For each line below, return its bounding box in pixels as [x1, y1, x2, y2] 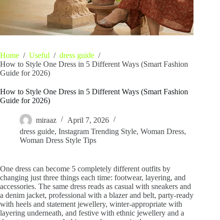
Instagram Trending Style [58, 127, 137, 136]
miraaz [36, 115, 56, 124]
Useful [29, 51, 50, 59]
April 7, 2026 [67, 115, 109, 124]
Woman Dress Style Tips [20, 136, 96, 144]
